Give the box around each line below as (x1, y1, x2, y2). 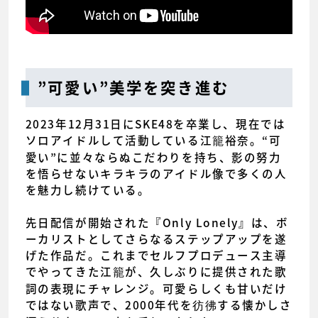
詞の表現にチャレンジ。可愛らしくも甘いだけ (25, 280, 287, 297)
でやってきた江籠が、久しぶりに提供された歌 (25, 263, 287, 280)
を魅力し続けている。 (25, 182, 150, 199)
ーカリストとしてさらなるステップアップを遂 (25, 231, 287, 248)
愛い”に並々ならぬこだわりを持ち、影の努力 (25, 149, 282, 166)
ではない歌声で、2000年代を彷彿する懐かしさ (25, 297, 292, 314)
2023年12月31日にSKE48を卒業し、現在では (25, 116, 286, 133)
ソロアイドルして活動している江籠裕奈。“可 (25, 132, 282, 149)
